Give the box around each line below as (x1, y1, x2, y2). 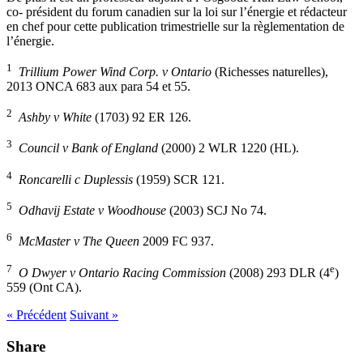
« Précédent (6, 307, 66, 322)
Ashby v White (15, 110, 95, 125)
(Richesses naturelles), (215, 64, 328, 79)
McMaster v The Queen (19, 234, 143, 249)
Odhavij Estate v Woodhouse (19, 203, 169, 218)
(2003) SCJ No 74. (169, 203, 267, 218)
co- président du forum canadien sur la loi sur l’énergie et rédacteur (6, 4, 347, 19)
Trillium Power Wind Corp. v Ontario (19, 64, 215, 79)
